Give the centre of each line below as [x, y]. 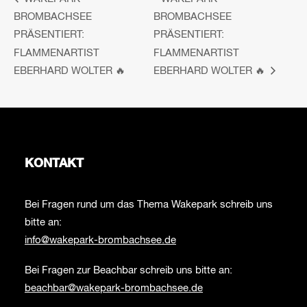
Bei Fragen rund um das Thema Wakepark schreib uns [149, 205]
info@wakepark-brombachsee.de [100, 240]
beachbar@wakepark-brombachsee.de [114, 288]
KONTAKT [54, 164]
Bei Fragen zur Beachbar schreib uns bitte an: [128, 270]
